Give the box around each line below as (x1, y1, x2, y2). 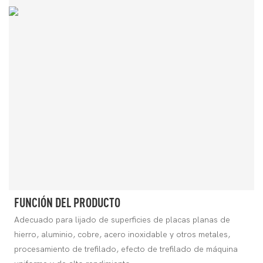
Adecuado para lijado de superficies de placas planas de (14, 214, 230, 225)
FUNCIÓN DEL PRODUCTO (14, 195, 120, 210)
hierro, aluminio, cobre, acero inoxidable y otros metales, (14, 229, 230, 240)
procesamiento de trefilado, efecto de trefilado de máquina (14, 244, 238, 254)
